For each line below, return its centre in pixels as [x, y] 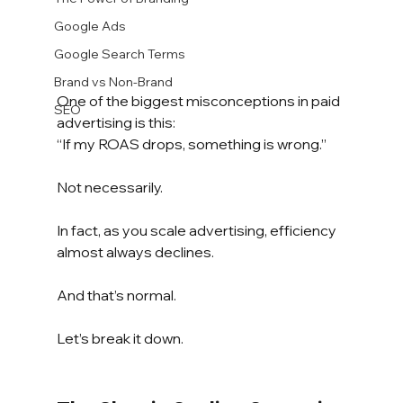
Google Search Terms [119, 54]
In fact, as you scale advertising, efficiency [197, 230]
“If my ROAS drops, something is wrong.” [191, 143]
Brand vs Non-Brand [113, 82]
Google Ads [90, 26]
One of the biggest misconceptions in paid [199, 100]
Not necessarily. [109, 187]
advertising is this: [116, 122]
